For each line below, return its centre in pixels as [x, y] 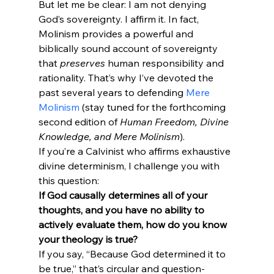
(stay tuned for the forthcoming [154, 107]
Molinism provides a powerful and [117, 34]
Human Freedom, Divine [175, 122]
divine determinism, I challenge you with [130, 166]
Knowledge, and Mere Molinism [109, 137]
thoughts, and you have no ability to [122, 210]
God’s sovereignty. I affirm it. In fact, [120, 19]
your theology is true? [88, 239]
